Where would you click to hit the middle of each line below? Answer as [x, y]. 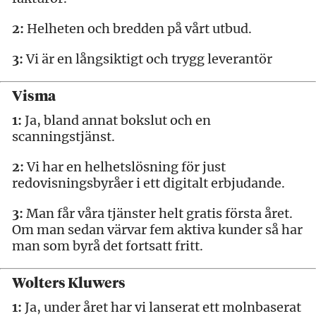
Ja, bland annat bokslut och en [116, 120]
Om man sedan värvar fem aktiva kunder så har [157, 229]
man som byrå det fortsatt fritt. [108, 245]
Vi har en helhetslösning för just [125, 166]
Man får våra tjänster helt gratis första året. [158, 213]
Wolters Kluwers [69, 283]
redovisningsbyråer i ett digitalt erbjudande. [148, 183]
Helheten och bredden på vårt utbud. [138, 28]
